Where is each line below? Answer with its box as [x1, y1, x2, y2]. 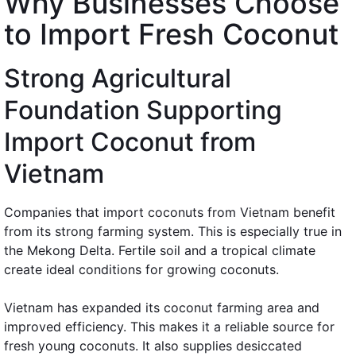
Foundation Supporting [4, 94, 282, 126]
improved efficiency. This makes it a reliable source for [4, 318, 335, 335]
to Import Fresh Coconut [4, 16, 339, 52]
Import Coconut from [4, 126, 256, 157]
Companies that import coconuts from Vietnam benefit [4, 203, 335, 220]
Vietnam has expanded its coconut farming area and [4, 299, 319, 315]
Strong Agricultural [4, 62, 231, 94]
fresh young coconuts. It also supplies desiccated [4, 337, 302, 354]
